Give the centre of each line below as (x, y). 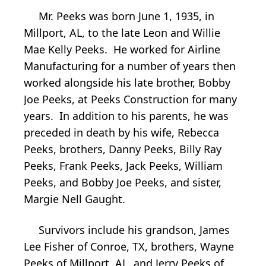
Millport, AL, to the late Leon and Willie (122, 33)
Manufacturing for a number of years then (130, 66)
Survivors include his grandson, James (127, 230)
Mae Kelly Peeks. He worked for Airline (122, 50)
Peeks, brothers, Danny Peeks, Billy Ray (123, 149)
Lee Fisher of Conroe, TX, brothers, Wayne (129, 247)
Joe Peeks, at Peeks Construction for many (130, 99)
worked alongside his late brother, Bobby (127, 83)
